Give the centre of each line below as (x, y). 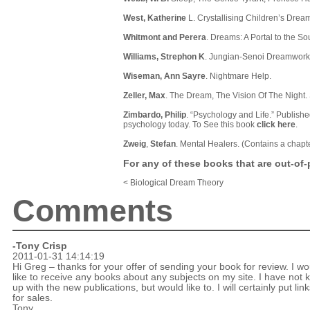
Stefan (163, 144)
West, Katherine (156, 18)
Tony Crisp (42, 246)
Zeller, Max (144, 96)
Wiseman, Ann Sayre (164, 76)
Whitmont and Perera (165, 38)
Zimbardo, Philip (155, 115)
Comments (93, 211)
